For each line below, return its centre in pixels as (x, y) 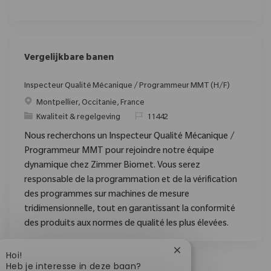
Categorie (42, 117)
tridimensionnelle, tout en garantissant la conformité (130, 210)
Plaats (35, 103)
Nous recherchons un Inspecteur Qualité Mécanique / (129, 137)
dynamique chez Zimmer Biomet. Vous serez (112, 166)
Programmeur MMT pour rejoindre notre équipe (119, 152)
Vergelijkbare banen (69, 58)
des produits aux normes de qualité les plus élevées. (126, 224)
